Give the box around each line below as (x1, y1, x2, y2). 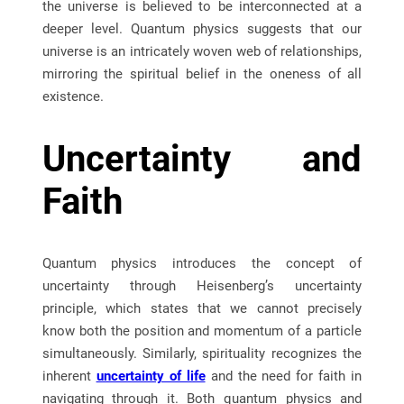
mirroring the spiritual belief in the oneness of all (41, 65, 363, 82)
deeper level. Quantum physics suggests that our (41, 20, 363, 37)
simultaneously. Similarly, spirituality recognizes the (41, 345, 363, 363)
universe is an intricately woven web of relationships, (41, 42, 363, 60)
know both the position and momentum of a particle (41, 323, 363, 340)
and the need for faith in (205, 368, 363, 385)
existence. (41, 87, 104, 105)
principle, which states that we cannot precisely (41, 300, 363, 317)
